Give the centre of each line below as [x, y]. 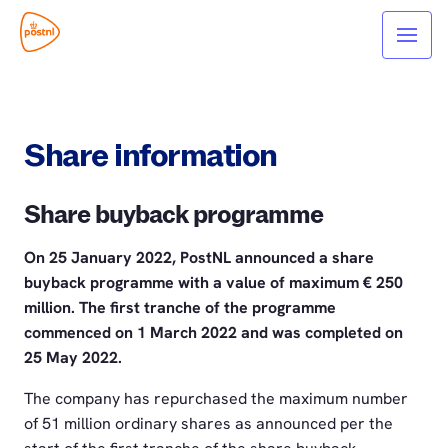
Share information [150, 156]
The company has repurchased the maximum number [216, 398]
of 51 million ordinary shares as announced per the [208, 423]
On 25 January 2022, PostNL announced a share [199, 257]
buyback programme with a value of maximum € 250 [213, 282]
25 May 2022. [73, 357]
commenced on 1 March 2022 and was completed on [213, 332]
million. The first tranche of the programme [180, 307]
